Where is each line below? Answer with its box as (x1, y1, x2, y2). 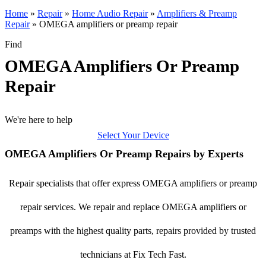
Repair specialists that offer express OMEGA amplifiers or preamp (9, 178, 257, 188)
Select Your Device (97, 130, 169, 140)
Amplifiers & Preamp (157, 8, 237, 18)
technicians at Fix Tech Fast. (80, 249, 186, 259)
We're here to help (5, 115, 72, 125)
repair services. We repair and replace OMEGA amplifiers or (20, 202, 246, 212)
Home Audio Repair (72, 8, 148, 18)
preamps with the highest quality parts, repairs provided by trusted (10, 226, 256, 236)
